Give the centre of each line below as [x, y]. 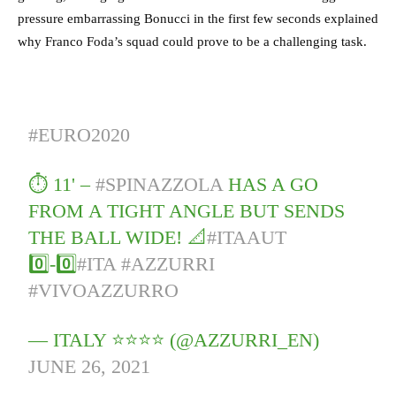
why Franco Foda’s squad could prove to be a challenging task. [192, 42]
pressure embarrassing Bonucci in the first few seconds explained [198, 19]
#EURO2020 [80, 135]
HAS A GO [271, 185]
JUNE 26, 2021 [90, 367]
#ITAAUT [247, 238]
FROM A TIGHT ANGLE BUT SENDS [187, 211]
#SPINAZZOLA [160, 185]
